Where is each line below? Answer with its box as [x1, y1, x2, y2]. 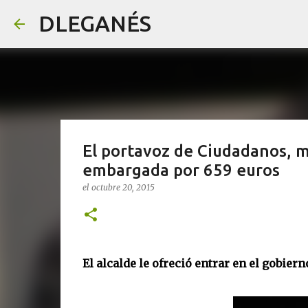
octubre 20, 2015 [91, 182, 155, 192]
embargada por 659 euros [82, 161, 280, 179]
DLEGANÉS [38, 11, 151, 36]
